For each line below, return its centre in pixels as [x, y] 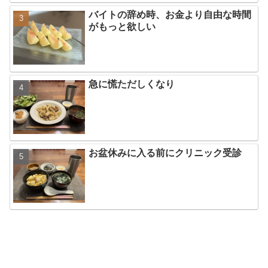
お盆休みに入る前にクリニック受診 [165, 153]
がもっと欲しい [122, 27]
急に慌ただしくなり [132, 84]
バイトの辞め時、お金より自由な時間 [170, 15]
